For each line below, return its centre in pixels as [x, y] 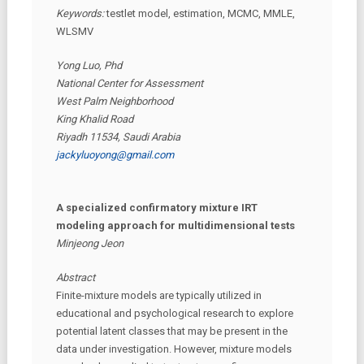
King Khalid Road [94, 119]
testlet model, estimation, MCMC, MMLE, [200, 13]
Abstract [75, 277]
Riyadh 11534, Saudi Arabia [118, 136]
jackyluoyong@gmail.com [115, 154]
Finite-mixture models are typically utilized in [158, 295]
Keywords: [81, 13]
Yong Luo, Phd [89, 65]
